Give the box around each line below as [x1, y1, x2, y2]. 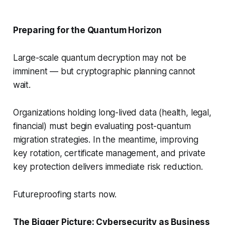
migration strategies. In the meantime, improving [13, 135, 198, 145]
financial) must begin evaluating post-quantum [13, 121, 191, 132]
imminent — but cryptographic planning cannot [13, 66, 196, 77]
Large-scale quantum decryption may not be [13, 53, 186, 63]
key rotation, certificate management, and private [13, 148, 205, 159]
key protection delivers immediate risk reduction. [13, 162, 205, 172]
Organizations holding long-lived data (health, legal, [13, 107, 211, 118]
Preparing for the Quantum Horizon [13, 25, 162, 36]
